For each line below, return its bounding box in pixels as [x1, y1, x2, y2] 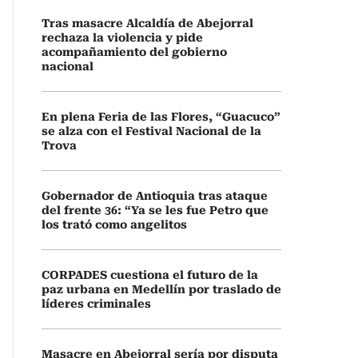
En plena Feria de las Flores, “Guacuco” [42, 110, 280, 123]
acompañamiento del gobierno [42, 46, 227, 58]
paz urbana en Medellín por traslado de [42, 283, 281, 296]
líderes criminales [42, 297, 151, 310]
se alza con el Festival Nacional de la [42, 125, 261, 137]
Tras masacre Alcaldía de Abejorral [42, 17, 253, 30]
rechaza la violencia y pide [42, 31, 203, 44]
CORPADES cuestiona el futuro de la [42, 268, 258, 281]
